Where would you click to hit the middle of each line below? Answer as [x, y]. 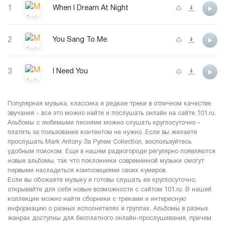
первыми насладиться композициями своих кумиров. [87, 171]
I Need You [70, 72]
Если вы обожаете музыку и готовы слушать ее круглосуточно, [102, 180]
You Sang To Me [80, 40]
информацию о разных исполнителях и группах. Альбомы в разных [108, 209]
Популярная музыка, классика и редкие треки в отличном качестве [109, 104]
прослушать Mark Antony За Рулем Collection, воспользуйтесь [99, 142]
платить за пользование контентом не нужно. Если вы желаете [102, 132]
